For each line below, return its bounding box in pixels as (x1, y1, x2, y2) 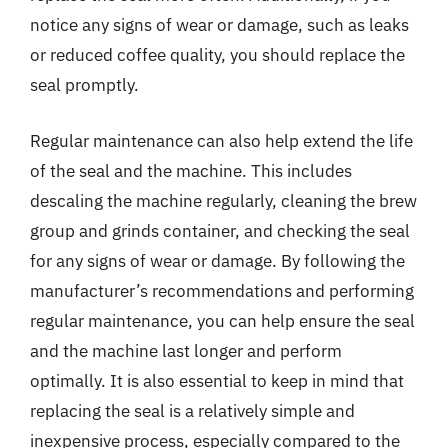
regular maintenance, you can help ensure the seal (30, 309, 415, 332)
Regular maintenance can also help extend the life (30, 129, 413, 152)
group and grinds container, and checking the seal (30, 219, 410, 242)
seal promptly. (30, 74, 139, 96)
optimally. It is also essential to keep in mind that (30, 369, 404, 392)
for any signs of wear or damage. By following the (30, 249, 405, 272)
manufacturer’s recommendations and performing (30, 279, 414, 302)
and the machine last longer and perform (30, 339, 342, 362)
